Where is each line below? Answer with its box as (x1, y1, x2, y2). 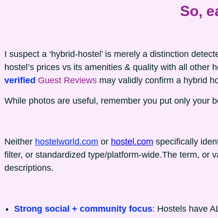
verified (4, 75, 38, 85)
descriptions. (4, 163, 54, 173)
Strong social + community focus (14, 204, 152, 214)
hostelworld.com (35, 137, 98, 146)
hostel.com (111, 137, 153, 146)
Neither (4, 137, 35, 146)
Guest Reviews (38, 75, 99, 85)
